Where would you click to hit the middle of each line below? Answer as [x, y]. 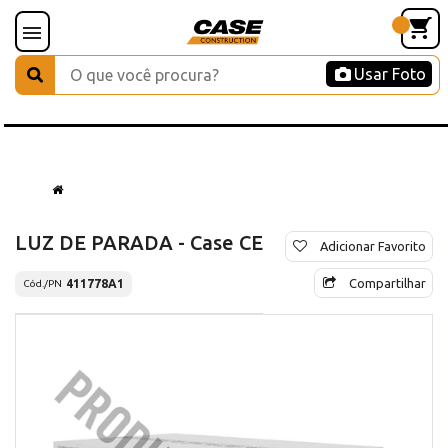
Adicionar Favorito [373, 245]
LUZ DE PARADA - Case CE [139, 242]
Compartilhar [387, 282]
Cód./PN [42, 284]
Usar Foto [390, 74]
